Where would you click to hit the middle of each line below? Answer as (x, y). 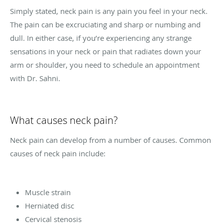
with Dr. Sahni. (35, 78)
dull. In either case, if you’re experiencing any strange (101, 38)
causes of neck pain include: (58, 154)
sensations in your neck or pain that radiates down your (106, 52)
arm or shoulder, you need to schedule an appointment (105, 65)
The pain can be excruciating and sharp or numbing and (105, 25)
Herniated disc (50, 206)
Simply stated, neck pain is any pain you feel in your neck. (109, 11)
